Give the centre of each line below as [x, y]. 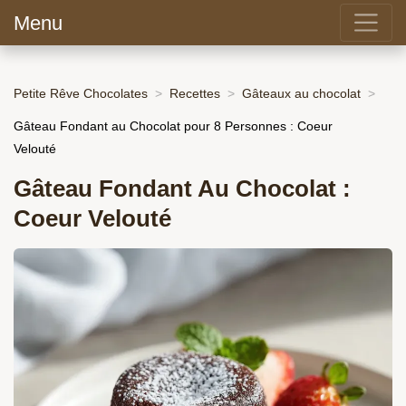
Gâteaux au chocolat [301, 93]
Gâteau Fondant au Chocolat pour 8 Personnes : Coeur [173, 126]
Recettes [195, 93]
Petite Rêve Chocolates [81, 93]
